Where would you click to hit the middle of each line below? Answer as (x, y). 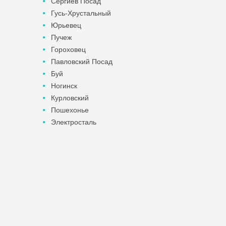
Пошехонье (70, 110)
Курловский (70, 98)
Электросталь (73, 122)
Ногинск (64, 86)
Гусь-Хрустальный (81, 13)
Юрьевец (66, 25)
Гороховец (68, 49)
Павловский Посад (81, 62)
